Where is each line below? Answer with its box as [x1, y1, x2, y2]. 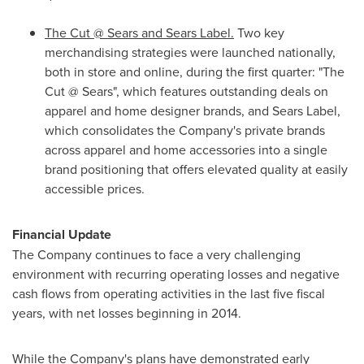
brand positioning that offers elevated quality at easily [45, 160, 348, 178]
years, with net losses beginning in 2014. [12, 304, 245, 322]
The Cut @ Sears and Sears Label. [45, 24, 234, 41]
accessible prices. [45, 180, 145, 197]
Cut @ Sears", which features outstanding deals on [45, 82, 328, 100]
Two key [234, 24, 284, 41]
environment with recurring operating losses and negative [12, 265, 340, 283]
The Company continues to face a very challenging [12, 245, 301, 263]
